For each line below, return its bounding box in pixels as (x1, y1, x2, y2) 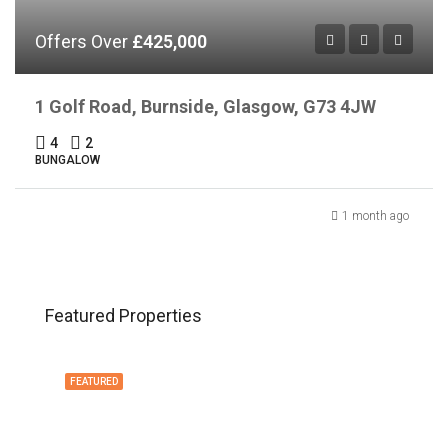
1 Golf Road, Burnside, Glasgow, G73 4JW (35, 95, 376, 117)
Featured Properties (45, 304, 202, 326)
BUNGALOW (35, 152, 100, 167)
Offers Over (35, 30, 132, 52)
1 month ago (342, 208, 409, 223)
